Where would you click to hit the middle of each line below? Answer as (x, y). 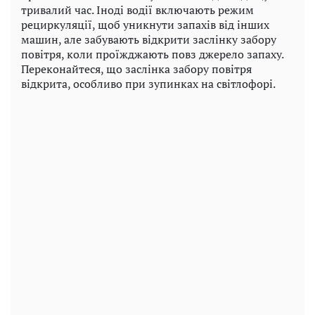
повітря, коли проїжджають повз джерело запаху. (152, 54)
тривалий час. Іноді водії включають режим (137, 10)
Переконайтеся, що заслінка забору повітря (136, 69)
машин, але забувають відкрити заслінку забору (149, 40)
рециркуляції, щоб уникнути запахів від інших (145, 25)
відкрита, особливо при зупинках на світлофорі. (148, 84)
